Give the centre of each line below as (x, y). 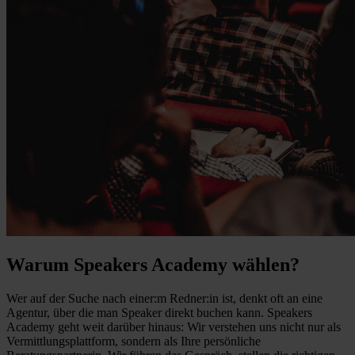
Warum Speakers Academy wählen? (153, 265)
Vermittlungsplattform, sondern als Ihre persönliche (134, 342)
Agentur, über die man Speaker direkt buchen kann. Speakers (159, 313)
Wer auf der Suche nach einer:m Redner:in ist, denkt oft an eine (164, 299)
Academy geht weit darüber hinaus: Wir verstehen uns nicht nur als (174, 327)
